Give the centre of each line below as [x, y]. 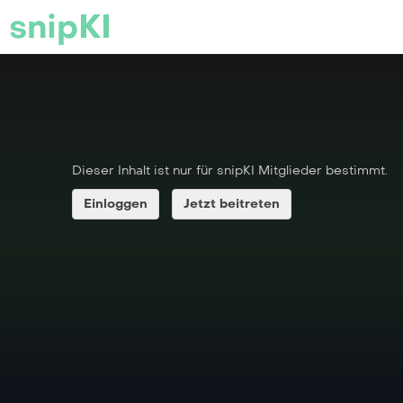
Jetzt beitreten [232, 204]
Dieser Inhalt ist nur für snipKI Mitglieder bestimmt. [230, 170]
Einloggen [116, 204]
